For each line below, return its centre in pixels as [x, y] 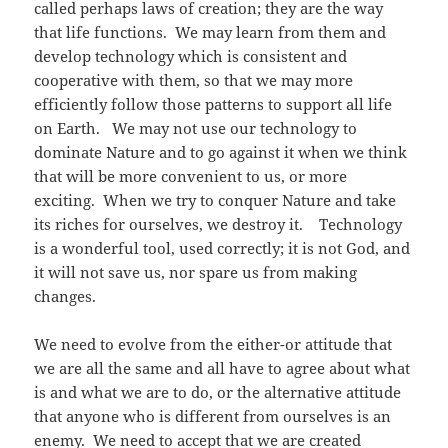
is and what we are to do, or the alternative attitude [218, 392]
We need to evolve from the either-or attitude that [213, 344]
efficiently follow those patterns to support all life [213, 104]
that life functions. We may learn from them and [210, 32]
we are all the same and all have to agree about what [222, 368]
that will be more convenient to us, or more [191, 176]
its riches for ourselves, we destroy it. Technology [218, 224]
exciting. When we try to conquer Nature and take [215, 200]
